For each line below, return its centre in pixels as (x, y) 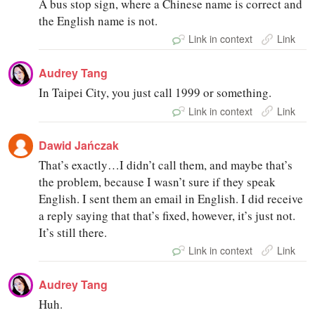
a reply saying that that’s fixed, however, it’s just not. (167, 215)
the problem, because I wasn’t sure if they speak (157, 181)
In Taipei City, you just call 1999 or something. (155, 93)
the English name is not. (98, 21)
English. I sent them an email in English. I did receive (171, 198)
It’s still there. (73, 232)
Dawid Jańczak (79, 145)
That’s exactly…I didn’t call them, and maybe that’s (166, 165)
